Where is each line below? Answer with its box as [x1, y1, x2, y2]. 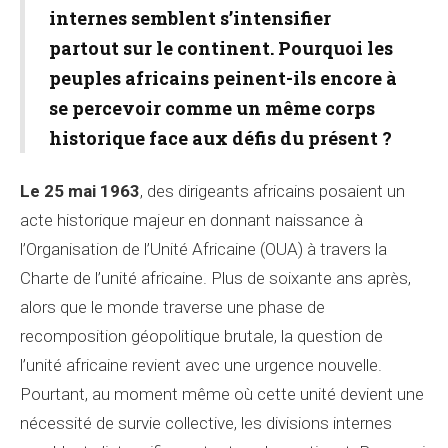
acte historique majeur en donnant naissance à [20, 210, 363, 230]
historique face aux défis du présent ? [49, 126, 392, 150]
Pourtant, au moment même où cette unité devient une [20, 384, 424, 404]
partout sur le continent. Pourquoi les [49, 36, 393, 60]
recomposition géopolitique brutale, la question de [20, 326, 383, 346]
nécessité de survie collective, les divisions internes [20, 413, 392, 433]
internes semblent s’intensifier [49, 6, 331, 30]
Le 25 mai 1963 [20, 181, 140, 201]
